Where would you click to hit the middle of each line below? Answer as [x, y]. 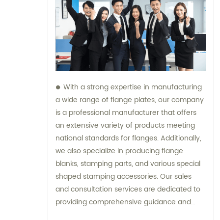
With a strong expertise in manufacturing [133, 87]
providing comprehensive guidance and [123, 202]
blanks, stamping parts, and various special [128, 164]
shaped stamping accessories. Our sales [124, 177]
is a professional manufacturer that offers [126, 113]
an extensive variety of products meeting [125, 126]
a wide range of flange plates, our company [130, 100]
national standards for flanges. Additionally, [128, 138]
